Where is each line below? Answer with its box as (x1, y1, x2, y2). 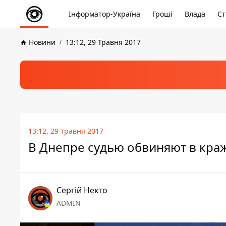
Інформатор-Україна (69, 9, 140, 19)
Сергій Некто (56, 185, 107, 196)
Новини (29, 37, 55, 47)
